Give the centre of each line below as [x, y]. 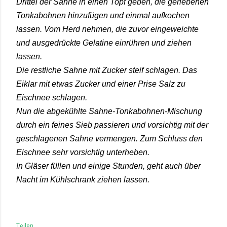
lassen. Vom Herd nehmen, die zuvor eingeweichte [107, 29]
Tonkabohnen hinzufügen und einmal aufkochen [103, 15]
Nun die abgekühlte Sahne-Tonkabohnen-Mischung [109, 111]
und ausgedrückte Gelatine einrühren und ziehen [104, 43]
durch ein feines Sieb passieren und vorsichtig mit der [112, 125]
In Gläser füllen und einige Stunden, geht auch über [108, 166]
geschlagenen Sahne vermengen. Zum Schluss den [109, 139]
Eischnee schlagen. [52, 98]
